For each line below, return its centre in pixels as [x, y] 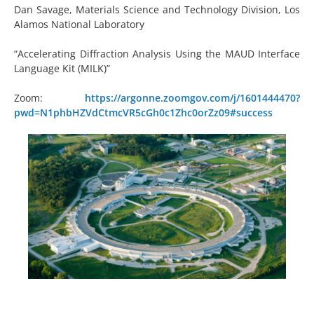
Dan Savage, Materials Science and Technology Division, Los [157, 10]
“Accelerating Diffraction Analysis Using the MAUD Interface [157, 54]
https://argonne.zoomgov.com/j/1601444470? [192, 98]
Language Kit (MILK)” [62, 69]
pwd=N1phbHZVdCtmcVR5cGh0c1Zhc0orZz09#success [143, 113]
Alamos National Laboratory [79, 25]
